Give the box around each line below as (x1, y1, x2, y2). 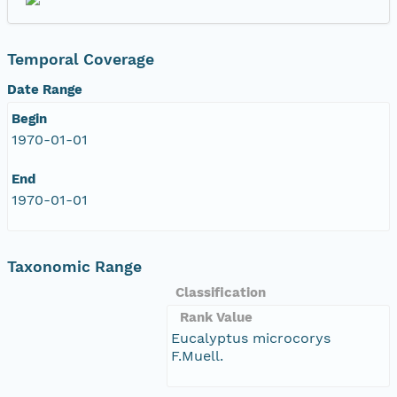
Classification (175, 284, 266, 300)
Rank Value (180, 308, 253, 325)
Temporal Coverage (7, 50, 154, 68)
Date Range (7, 81, 82, 97)
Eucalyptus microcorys (171, 329, 331, 346)
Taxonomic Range (7, 257, 142, 276)
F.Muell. (171, 346, 223, 364)
